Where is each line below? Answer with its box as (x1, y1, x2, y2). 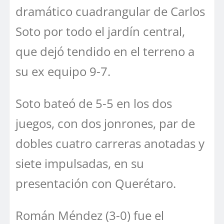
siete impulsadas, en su (15, 154, 144, 171)
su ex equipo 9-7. (15, 62, 110, 79)
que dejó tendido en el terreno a (15, 42, 194, 59)
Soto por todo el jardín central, (15, 22, 185, 39)
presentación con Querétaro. (15, 174, 176, 191)
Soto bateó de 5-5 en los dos (15, 94, 172, 111)
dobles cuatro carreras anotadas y (15, 134, 204, 151)
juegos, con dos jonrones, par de (15, 114, 195, 131)
